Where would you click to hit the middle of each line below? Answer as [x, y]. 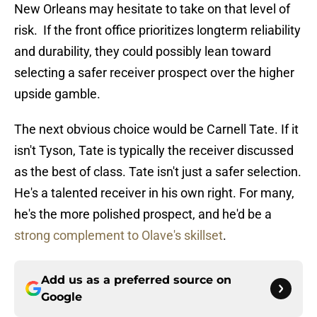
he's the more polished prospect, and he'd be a [143, 214]
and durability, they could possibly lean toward [143, 52]
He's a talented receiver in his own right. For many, [154, 193]
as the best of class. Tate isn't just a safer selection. [158, 172]
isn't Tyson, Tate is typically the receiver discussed [154, 151]
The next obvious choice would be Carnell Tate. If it [156, 129]
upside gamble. [57, 94]
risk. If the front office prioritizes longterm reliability [157, 30]
